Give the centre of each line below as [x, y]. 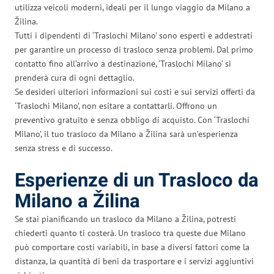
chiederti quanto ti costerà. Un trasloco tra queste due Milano [130, 233]
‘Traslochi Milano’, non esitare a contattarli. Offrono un [116, 106]
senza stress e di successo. [64, 148]
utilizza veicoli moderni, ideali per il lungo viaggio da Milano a [132, 7]
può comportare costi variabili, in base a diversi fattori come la [132, 247]
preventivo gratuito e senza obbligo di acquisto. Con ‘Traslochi [132, 120]
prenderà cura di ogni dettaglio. [75, 77]
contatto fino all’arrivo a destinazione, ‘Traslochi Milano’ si [123, 63]
